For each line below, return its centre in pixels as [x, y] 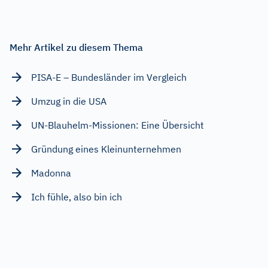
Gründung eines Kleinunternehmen [106, 149]
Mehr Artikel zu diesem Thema [76, 48]
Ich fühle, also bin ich [77, 197]
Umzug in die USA [69, 101]
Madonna [51, 173]
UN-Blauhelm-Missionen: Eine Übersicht [118, 125]
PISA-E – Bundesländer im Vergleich [109, 77]
